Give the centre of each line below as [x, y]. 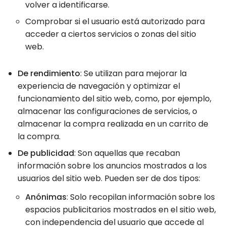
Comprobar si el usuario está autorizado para [115, 21]
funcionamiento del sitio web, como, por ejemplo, [115, 99]
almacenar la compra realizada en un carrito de [113, 124]
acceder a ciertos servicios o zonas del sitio [111, 34]
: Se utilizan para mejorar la [133, 73]
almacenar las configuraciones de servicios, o [107, 111]
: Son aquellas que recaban [127, 153]
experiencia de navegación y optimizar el [99, 86]
